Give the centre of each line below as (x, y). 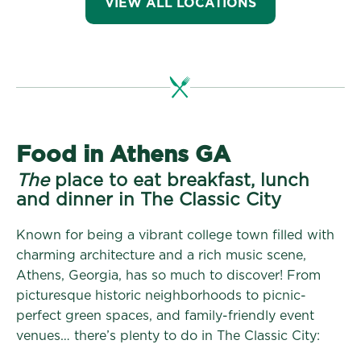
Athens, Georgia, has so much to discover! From (168, 275)
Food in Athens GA (123, 155)
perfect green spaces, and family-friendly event (165, 315)
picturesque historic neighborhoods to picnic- (161, 295)
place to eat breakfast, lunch (179, 180)
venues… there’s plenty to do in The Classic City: (168, 336)
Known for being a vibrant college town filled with (175, 235)
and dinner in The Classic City (149, 199)
